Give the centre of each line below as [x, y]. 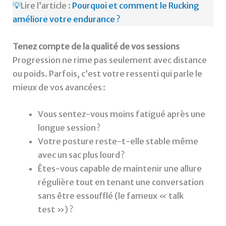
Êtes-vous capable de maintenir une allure [120, 168]
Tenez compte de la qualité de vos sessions [96, 46]
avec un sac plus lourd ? [81, 155]
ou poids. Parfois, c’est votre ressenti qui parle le [108, 73]
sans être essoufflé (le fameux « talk [110, 195]
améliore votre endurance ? [67, 19]
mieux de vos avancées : [59, 87]
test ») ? [55, 209]
